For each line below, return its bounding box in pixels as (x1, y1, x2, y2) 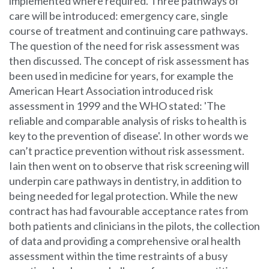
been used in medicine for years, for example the (9, 69, 234, 82)
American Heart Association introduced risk (9, 84, 213, 97)
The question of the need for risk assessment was (9, 39, 240, 52)
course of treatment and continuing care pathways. (9, 24, 248, 37)
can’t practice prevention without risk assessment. (9, 144, 244, 157)
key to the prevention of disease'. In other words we (9, 129, 249, 142)
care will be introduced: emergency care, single (9, 9, 228, 22)
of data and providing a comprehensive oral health (9, 234, 241, 247)
